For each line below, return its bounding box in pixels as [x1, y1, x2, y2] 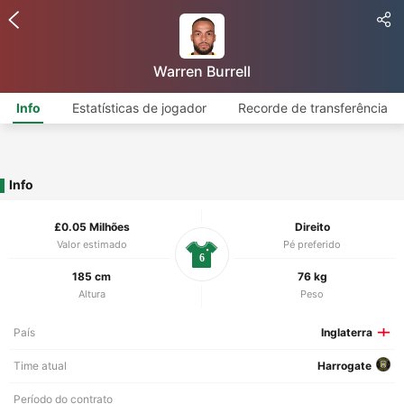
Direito [294, 220, 330, 234]
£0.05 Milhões [53, 220, 130, 234]
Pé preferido [283, 238, 341, 251]
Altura [78, 288, 106, 300]
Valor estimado [56, 238, 127, 251]
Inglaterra [321, 326, 372, 339]
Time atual [14, 359, 67, 372]
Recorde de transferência [238, 100, 389, 115]
